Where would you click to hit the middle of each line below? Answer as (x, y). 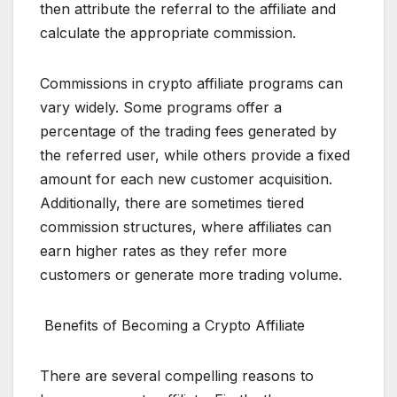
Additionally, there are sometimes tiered (172, 203)
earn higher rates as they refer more (163, 251)
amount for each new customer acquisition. (186, 179)
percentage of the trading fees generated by (188, 132)
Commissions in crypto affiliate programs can (191, 84)
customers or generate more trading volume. (191, 275)
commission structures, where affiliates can (186, 227)
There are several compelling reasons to (177, 376)
